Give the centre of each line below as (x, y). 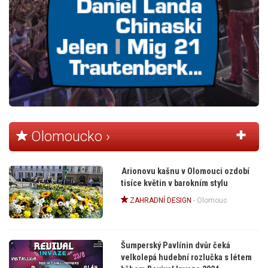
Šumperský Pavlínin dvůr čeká (175, 245)
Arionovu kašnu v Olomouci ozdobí (185, 171)
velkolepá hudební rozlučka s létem (186, 257)
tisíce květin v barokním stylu (174, 183)
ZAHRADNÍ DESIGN (159, 200)
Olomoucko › (69, 136)
